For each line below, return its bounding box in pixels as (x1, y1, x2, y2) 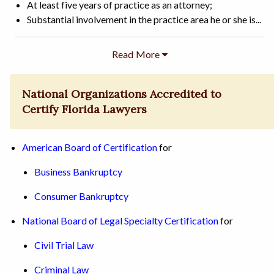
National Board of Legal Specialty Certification (22, 215, 218, 227)
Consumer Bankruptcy (34, 190, 128, 202)
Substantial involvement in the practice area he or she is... (27, 13, 261, 25)
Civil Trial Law (34, 239, 94, 251)
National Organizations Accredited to (22, 86, 222, 101)
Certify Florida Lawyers (22, 102, 147, 116)
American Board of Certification (22, 141, 157, 154)
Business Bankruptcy (34, 166, 122, 178)
